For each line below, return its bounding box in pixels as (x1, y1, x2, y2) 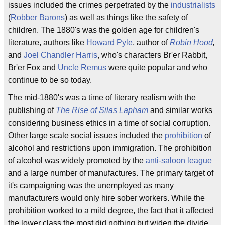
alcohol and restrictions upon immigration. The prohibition (8, 144, 212, 152)
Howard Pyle (86, 38, 133, 47)
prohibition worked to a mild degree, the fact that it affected (8, 206, 214, 215)
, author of (133, 38, 170, 47)
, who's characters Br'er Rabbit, (97, 51, 207, 59)
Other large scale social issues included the (8, 131, 165, 140)
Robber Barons (11, 13, 65, 22)
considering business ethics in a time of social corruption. (8, 119, 210, 127)
